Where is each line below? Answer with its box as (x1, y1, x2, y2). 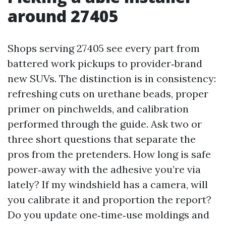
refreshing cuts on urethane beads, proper (8, 87, 208, 100)
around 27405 (8, 5, 119, 27)
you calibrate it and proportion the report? (8, 193, 211, 206)
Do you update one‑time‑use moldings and (8, 208, 209, 221)
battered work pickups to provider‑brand (8, 57, 202, 70)
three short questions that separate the (8, 133, 196, 145)
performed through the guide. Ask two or (8, 118, 202, 130)
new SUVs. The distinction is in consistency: (8, 72, 216, 85)
